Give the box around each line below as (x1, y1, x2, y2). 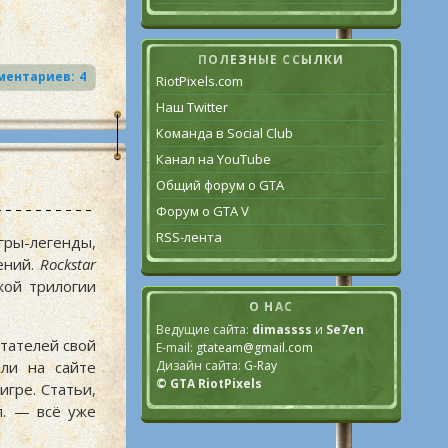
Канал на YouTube (156, 150, 271, 168)
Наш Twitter (156, 98, 228, 116)
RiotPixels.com (156, 72, 243, 90)
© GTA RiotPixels (156, 375, 262, 392)
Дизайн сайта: (156, 357, 244, 374)
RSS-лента (156, 228, 222, 246)
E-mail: (156, 339, 196, 356)
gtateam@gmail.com (196, 339, 313, 356)
